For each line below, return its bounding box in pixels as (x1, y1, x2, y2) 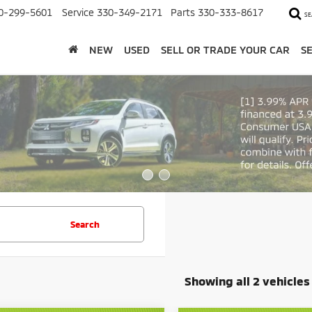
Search (70, 219, 100, 230)
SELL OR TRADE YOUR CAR (161, 42, 290, 56)
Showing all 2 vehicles (185, 273, 310, 288)
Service (62, 6, 94, 19)
